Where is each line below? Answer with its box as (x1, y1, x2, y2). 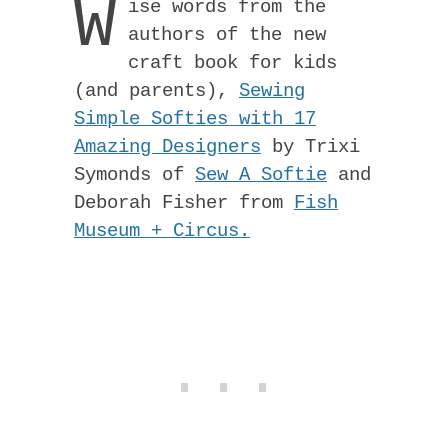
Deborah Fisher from (74, 191, 294, 214)
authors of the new (128, 23, 326, 46)
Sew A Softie (195, 163, 327, 186)
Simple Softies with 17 (74, 107, 316, 130)
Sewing (239, 79, 305, 102)
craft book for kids (128, 51, 337, 74)
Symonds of (74, 163, 195, 186)
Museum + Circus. (74, 219, 250, 242)
